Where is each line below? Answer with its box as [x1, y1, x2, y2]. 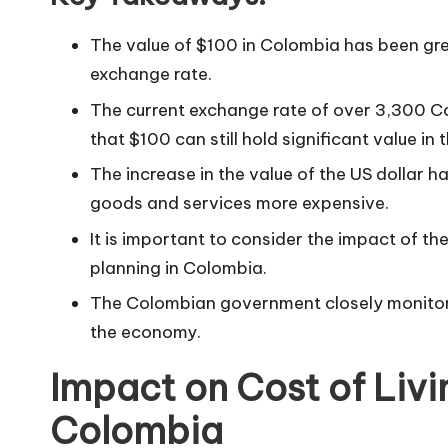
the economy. [90, 321, 201, 344]
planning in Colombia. [90, 256, 267, 279]
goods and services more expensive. [90, 192, 389, 215]
